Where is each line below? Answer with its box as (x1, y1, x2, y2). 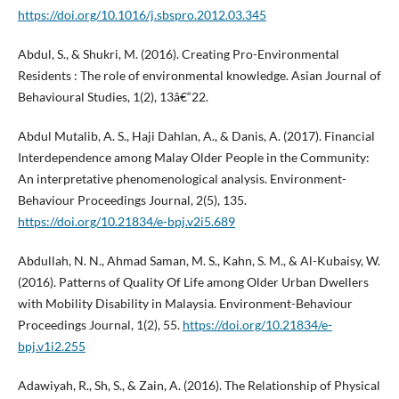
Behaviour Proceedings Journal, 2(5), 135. (17, 192, 247, 208)
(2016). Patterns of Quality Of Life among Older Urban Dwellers (17, 274, 369, 290)
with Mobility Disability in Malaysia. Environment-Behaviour (17, 296, 353, 312)
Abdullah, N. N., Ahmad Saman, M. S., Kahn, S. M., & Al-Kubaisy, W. (17, 253, 380, 269)
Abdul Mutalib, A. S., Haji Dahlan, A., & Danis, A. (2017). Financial (17, 128, 375, 144)
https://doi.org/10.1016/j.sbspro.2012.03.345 (17, 7, 266, 23)
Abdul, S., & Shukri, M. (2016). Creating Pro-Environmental (17, 46, 339, 62)
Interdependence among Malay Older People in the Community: (17, 150, 370, 166)
